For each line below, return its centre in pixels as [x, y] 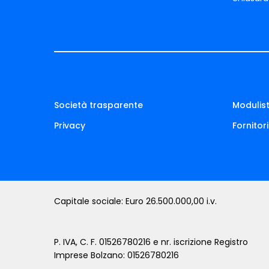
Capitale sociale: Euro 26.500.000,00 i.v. [135, 201]
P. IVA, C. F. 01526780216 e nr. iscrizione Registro [151, 242]
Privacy [70, 125]
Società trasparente [98, 105]
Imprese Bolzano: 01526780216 [116, 255]
